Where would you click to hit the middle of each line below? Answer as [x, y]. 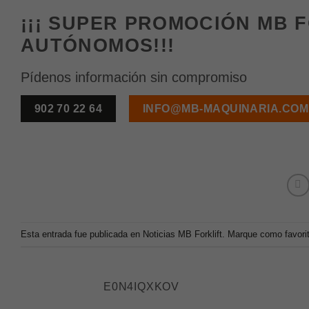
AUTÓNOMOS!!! [98, 45]
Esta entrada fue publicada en [82, 234]
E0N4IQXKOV [141, 287]
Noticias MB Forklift [182, 234]
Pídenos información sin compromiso [134, 77]
